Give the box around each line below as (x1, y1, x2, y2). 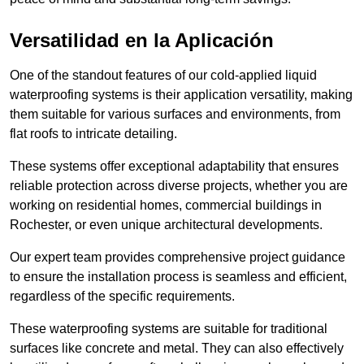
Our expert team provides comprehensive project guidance (10, 250, 345, 265)
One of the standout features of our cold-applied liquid (10, 68, 317, 83)
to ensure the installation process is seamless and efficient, (10, 270, 347, 284)
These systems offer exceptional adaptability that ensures (10, 159, 339, 174)
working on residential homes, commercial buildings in (10, 198, 322, 213)
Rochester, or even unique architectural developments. (10, 218, 326, 232)
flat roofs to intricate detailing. (10, 127, 180, 141)
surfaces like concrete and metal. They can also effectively (10, 341, 344, 356)
